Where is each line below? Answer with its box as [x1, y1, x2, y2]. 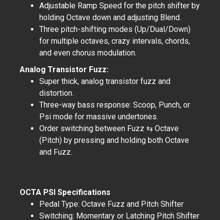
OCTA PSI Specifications [20, 188, 110, 197]
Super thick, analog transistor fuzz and [39, 77, 170, 86]
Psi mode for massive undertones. [39, 112, 158, 121]
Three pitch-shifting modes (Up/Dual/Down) [39, 25, 191, 34]
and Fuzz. [39, 147, 72, 157]
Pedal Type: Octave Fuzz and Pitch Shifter [39, 199, 184, 209]
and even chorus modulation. [39, 48, 137, 57]
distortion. [39, 88, 74, 98]
